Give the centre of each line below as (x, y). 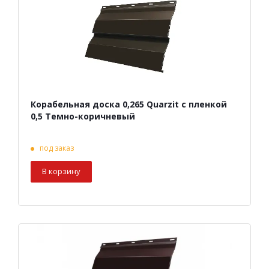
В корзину (61, 171)
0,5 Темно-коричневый (83, 116)
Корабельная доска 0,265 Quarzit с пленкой (129, 104)
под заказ (57, 148)
